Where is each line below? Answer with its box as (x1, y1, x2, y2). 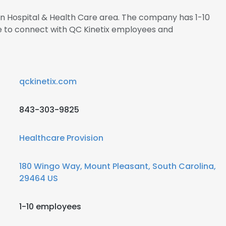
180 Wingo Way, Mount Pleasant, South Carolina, (19, 160, 216, 172)
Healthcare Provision (19, 132, 103, 144)
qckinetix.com (19, 76, 77, 87)
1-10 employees (19, 201, 81, 212)
